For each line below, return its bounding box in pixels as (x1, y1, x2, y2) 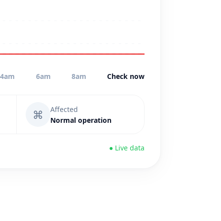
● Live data (109, 143, 145, 152)
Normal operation (50, 115, 111, 125)
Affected (50, 104, 78, 114)
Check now (107, 72, 145, 81)
